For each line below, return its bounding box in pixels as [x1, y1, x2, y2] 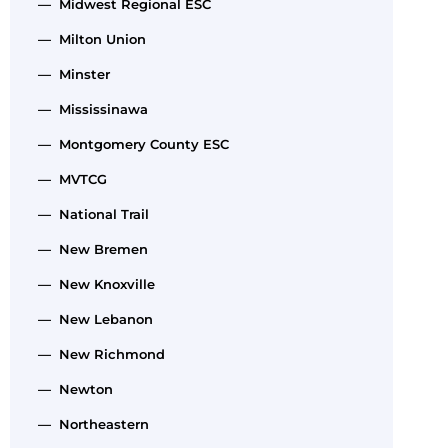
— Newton [30, 380, 113, 397]
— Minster [30, 65, 110, 82]
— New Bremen [30, 240, 148, 257]
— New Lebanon [30, 310, 153, 327]
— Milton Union [30, 30, 146, 47]
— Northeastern [30, 415, 149, 432]
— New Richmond [30, 345, 165, 362]
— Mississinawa [30, 100, 148, 117]
